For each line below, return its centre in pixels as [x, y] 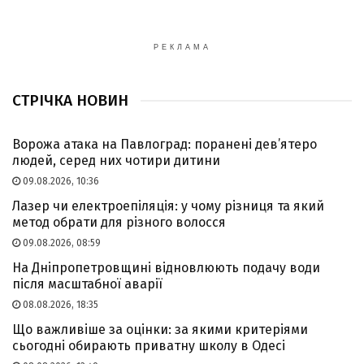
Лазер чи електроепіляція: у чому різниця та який [168, 206]
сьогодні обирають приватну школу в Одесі [149, 345]
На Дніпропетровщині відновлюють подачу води [166, 267]
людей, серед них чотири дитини [116, 160]
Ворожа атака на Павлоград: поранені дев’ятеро [165, 144]
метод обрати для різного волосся [119, 222]
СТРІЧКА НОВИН [70, 100]
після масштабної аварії [87, 284]
